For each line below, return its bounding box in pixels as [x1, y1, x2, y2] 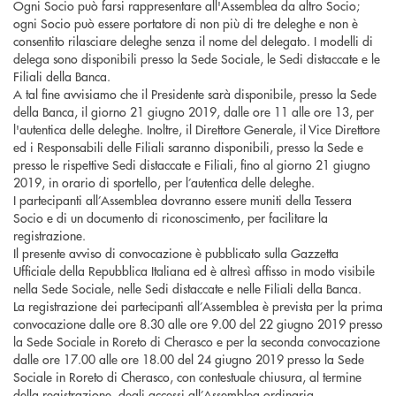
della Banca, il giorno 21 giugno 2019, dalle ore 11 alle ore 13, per [13, 103, 374, 121]
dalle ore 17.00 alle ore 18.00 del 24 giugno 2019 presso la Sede [13, 350, 364, 369]
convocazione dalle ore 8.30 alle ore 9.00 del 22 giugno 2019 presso [13, 315, 383, 333]
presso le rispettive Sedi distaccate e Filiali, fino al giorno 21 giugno [13, 156, 370, 174]
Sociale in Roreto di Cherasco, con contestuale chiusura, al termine [13, 368, 362, 386]
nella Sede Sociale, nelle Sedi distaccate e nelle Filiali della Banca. [13, 279, 362, 298]
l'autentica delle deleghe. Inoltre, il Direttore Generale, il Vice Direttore [13, 120, 380, 139]
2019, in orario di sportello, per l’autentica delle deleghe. [13, 173, 315, 192]
